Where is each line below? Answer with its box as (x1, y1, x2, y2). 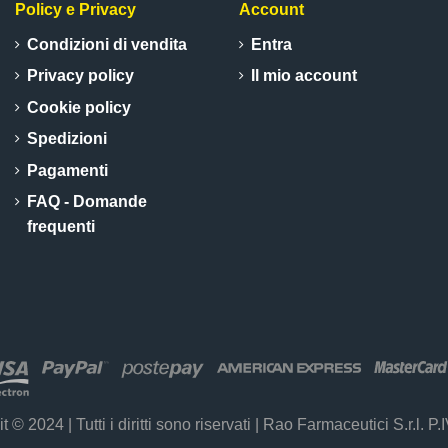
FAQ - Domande (27, 193, 147, 211)
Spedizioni (27, 130, 107, 148)
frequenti (27, 218, 95, 236)
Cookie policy (27, 98, 131, 116)
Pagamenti (27, 161, 108, 179)
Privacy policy (27, 67, 134, 85)
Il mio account (251, 67, 357, 85)
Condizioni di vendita (27, 36, 187, 54)
